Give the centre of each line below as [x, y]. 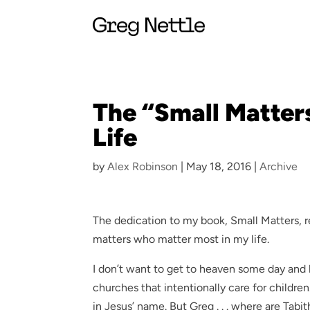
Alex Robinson [143, 166]
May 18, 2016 [219, 166]
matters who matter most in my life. [181, 239]
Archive [279, 166]
